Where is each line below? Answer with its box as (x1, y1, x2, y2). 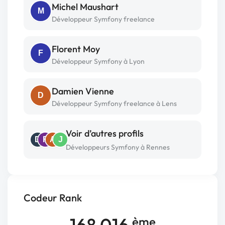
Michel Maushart (52, 1, 119, 13)
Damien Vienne (52, 85, 114, 97)
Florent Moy (52, 43, 100, 55)
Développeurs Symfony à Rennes (66, 143, 170, 152)
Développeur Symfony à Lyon (52, 57, 145, 66)
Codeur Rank (24, 191, 82, 204)
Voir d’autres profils (66, 128, 144, 139)
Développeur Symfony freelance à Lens (52, 99, 177, 108)
